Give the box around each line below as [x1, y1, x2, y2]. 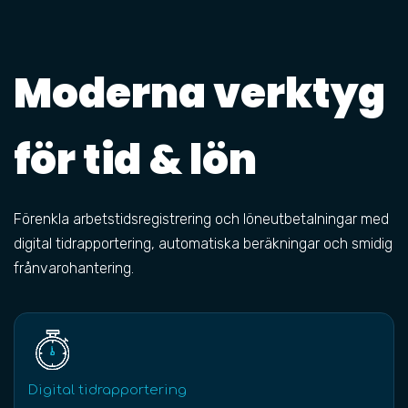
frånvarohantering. [14, 260, 138, 277]
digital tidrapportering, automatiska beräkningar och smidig [14, 235, 393, 252]
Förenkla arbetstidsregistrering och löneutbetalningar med [14, 210, 389, 228]
